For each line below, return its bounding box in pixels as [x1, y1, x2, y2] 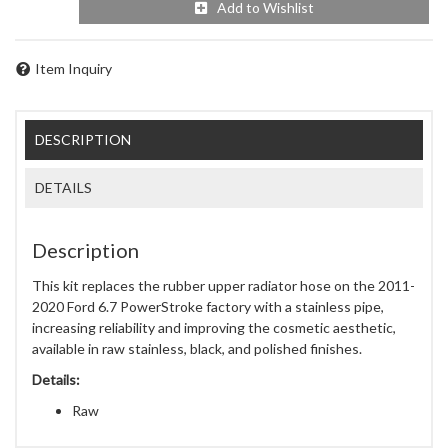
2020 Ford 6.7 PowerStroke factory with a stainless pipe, [32, 298, 384, 316]
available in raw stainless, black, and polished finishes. [32, 340, 362, 358]
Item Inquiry [35, 59, 112, 77]
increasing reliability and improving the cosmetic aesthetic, [32, 319, 396, 337]
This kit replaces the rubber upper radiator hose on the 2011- [32, 277, 415, 295]
